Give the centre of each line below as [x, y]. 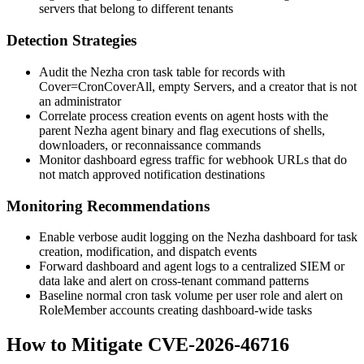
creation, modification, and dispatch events [148, 252]
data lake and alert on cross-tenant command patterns [174, 281]
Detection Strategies [71, 41]
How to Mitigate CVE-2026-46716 [148, 345]
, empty [173, 86]
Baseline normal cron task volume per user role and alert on [191, 296]
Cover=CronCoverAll [95, 86]
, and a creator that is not [294, 86]
